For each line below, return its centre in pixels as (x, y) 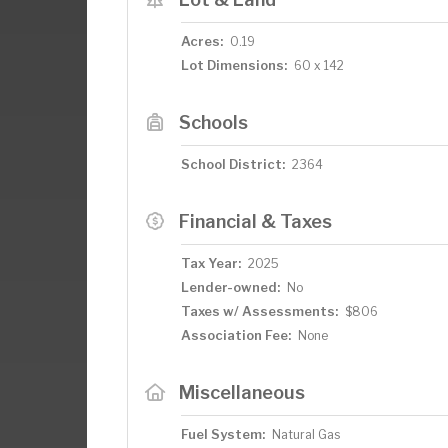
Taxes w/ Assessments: (259, 311)
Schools (213, 122)
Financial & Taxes (255, 221)
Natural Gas (306, 434)
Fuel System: (223, 434)
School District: (233, 164)
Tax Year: (211, 263)
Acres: (202, 41)
